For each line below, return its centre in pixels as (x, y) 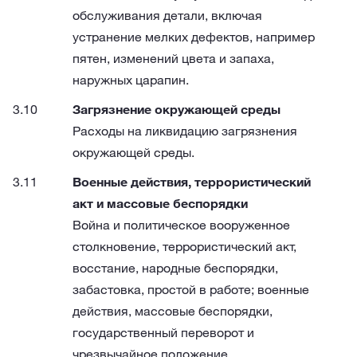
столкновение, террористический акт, (184, 246)
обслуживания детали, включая (167, 15)
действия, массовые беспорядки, (173, 311)
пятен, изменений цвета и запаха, (173, 58)
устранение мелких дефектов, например (194, 37)
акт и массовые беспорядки (160, 203)
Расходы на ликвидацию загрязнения (185, 131)
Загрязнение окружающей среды (177, 109)
